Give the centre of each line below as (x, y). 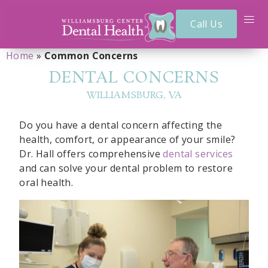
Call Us (206, 24)
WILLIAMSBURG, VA (134, 95)
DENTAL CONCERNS (134, 78)
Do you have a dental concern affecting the (121, 125)
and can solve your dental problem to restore (126, 168)
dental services (198, 153)
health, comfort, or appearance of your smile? (127, 139)
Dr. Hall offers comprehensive (91, 153)
